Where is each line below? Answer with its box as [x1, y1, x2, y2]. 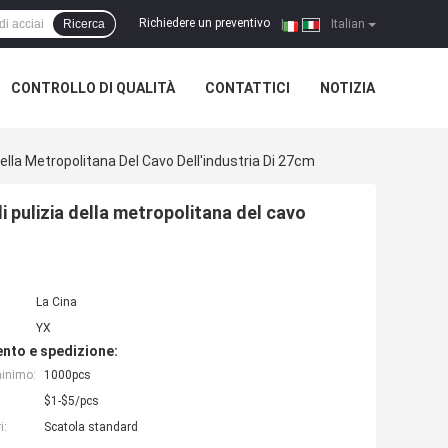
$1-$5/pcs [44, 394, 99, 409]
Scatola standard [44, 420, 138, 435]
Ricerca [63, 17, 105, 31]
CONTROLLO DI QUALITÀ [11, 80, 175, 96]
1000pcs [44, 368, 91, 383]
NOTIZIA [320, 80, 375, 96]
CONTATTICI [205, 80, 290, 96]
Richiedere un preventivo [139, 16, 270, 31]
